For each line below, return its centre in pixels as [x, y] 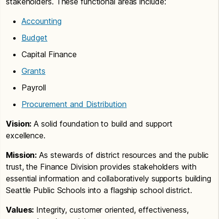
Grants [33, 71]
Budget [34, 37]
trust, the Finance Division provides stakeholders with [101, 166]
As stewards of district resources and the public [123, 155]
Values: [20, 209]
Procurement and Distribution [74, 104]
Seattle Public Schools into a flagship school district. [99, 190]
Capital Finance [49, 54]
